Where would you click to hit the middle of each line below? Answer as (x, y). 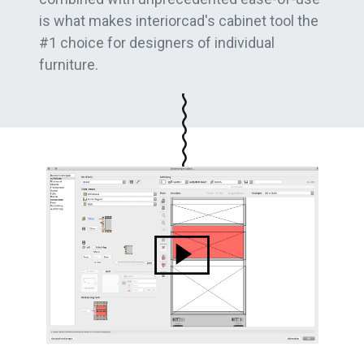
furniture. (69, 65)
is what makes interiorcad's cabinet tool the (179, 21)
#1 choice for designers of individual (157, 43)
